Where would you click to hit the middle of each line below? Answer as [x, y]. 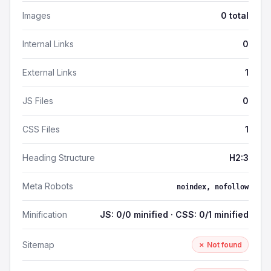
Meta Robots [48, 186]
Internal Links [48, 44]
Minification [45, 214]
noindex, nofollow [213, 187]
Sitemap [38, 244]
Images [37, 15]
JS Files [38, 101]
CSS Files [41, 129]
